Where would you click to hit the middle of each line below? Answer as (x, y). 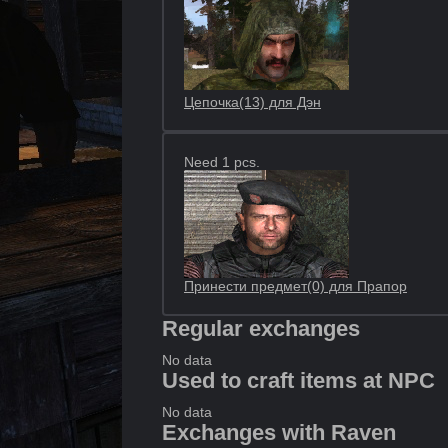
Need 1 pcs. (222, 162)
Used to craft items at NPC (298, 380)
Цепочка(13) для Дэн (252, 102)
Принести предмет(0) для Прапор (295, 286)
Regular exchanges (261, 328)
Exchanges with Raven (279, 432)
